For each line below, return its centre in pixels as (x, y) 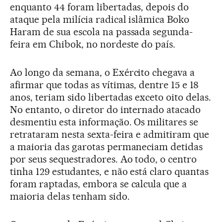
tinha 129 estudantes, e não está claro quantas (110, 171)
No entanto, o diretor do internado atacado (106, 110)
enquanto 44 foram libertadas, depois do (100, 7)
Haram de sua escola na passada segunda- (102, 32)
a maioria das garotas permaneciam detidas (107, 147)
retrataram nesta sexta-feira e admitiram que (110, 134)
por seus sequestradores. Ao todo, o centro (104, 159)
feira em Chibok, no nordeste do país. (94, 44)
